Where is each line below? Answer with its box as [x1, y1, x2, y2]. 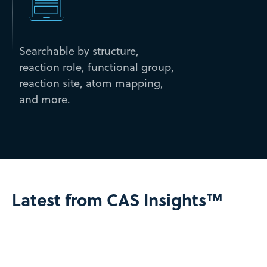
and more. [18, 92, 70, 107]
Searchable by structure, [18, 44, 139, 59]
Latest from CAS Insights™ [12, 187, 223, 212]
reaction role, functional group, [18, 60, 174, 75]
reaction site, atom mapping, [18, 76, 163, 91]
